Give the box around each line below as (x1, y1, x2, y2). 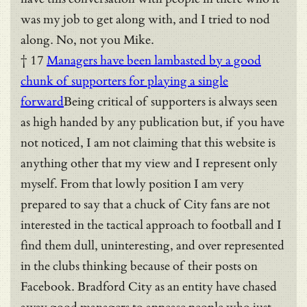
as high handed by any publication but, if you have (21, 114, 284, 130)
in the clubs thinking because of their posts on (21, 258, 258, 273)
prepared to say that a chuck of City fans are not (21, 197, 270, 212)
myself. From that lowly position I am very (21, 176, 244, 191)
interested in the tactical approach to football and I (21, 217, 282, 232)
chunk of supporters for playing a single (21, 73, 228, 88)
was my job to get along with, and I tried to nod (21, 12, 270, 27)
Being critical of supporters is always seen (64, 94, 278, 109)
